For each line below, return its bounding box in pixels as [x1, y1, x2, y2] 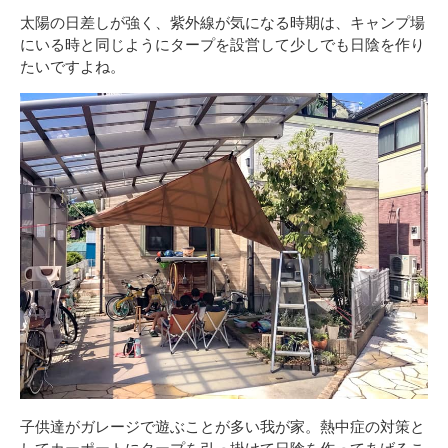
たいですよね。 [20, 56, 125, 77]
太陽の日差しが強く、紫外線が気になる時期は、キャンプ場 [20, 12, 425, 33]
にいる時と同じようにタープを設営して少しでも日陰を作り [20, 34, 425, 55]
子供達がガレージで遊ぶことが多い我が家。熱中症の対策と [20, 416, 425, 437]
